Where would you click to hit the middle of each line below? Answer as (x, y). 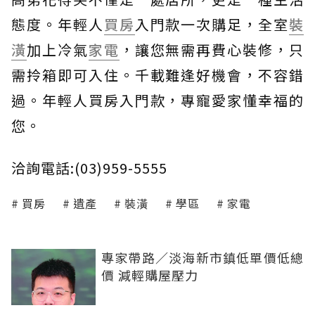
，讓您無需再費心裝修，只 (212, 50)
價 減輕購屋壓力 (150, 275)
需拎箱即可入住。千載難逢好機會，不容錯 (157, 75)
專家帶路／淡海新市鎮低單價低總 (202, 257)
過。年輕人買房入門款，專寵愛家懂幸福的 (157, 100)
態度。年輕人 (58, 24)
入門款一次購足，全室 (212, 24)
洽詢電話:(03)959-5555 (89, 168)
